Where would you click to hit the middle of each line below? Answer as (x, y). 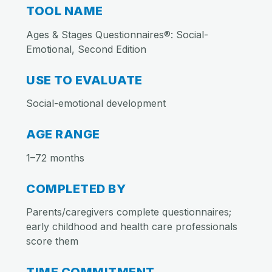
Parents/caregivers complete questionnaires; (129, 212)
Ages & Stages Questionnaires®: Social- (117, 34)
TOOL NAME (65, 11)
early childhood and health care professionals (132, 227)
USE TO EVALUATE (84, 80)
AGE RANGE (63, 134)
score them (52, 241)
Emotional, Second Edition (86, 49)
